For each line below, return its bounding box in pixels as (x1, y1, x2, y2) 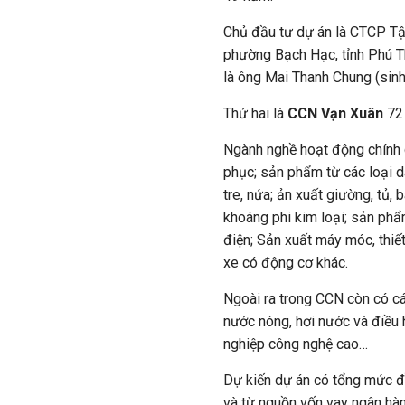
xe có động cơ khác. (223, 254, 348, 271)
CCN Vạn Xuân (287, 105, 383, 122)
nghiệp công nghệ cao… (223, 335, 368, 353)
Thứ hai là (223, 105, 287, 122)
